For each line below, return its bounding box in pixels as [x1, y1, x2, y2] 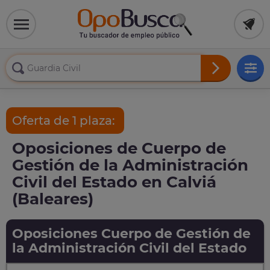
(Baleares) [12, 189, 93, 209]
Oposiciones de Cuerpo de [12, 139, 226, 158]
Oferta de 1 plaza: [12, 113, 118, 128]
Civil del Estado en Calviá [12, 172, 216, 192]
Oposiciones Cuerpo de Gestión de [12, 225, 251, 242]
